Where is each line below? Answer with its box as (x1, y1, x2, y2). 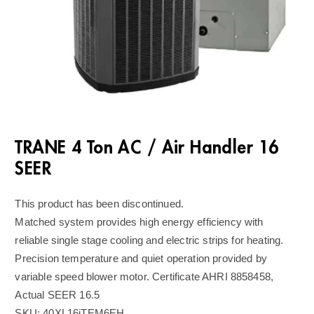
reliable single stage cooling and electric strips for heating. (15, 233, 284, 247)
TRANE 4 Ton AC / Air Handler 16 (15, 139, 279, 156)
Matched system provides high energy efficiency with (15, 215, 264, 228)
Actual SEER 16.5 (15, 288, 100, 301)
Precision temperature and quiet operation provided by (15, 252, 267, 265)
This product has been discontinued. (15, 197, 184, 210)
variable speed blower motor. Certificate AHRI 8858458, (15, 270, 274, 283)
